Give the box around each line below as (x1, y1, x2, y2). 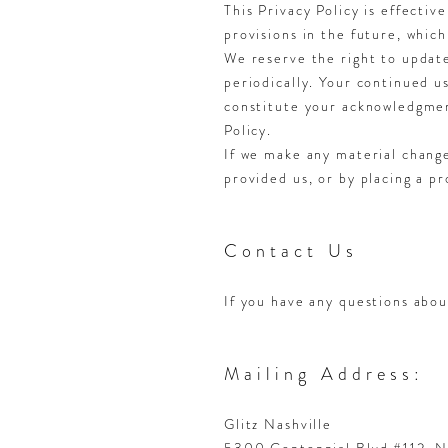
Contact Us (224, 237, 358, 264)
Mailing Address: (224, 360, 425, 387)
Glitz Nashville (224, 413, 333, 434)
